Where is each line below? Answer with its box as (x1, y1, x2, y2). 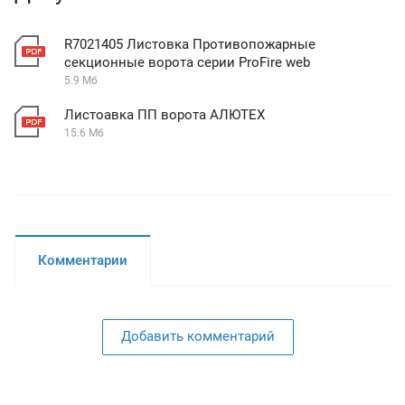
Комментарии (38, 251, 127, 268)
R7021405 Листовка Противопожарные (64, 35, 316, 52)
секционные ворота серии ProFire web (64, 53, 310, 71)
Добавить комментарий (121, 327, 275, 344)
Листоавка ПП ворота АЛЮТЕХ (64, 106, 265, 123)
